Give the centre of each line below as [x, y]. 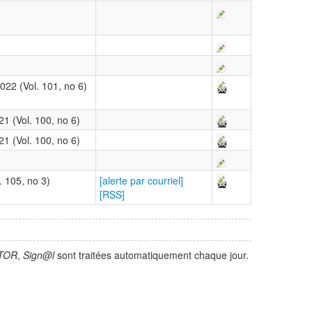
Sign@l [39, 255]
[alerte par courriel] [141, 181]
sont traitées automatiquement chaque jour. [151, 255]
